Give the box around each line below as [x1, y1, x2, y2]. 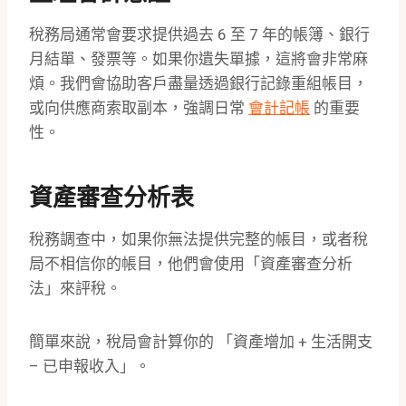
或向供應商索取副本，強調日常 [29, 99, 248, 118]
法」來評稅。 [29, 279, 121, 298]
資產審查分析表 [29, 184, 194, 213]
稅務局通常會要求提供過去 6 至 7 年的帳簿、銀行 [29, 25, 370, 44]
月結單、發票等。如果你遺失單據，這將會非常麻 [29, 50, 368, 69]
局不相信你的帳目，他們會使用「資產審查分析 [29, 255, 353, 274]
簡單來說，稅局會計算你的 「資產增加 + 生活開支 [29, 333, 372, 352]
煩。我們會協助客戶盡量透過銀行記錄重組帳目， [29, 74, 368, 93]
